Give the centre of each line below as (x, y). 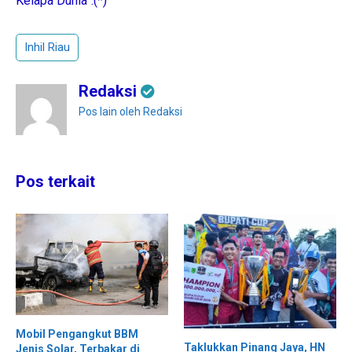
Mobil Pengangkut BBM (77, 334)
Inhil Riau (47, 48)
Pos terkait (55, 182)
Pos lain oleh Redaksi (130, 112)
